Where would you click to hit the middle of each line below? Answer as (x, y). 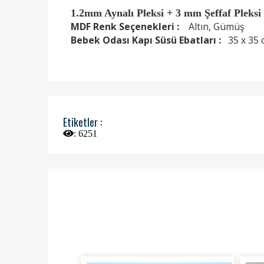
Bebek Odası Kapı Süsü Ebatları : (146, 40)
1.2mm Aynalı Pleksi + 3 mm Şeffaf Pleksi (166, 13)
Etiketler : (85, 122)
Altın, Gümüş (212, 27)
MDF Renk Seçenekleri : (125, 27)
